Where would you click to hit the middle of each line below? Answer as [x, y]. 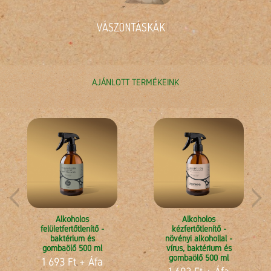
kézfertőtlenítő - [199, 229]
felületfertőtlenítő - [72, 229]
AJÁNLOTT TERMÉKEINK [135, 82]
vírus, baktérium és [199, 248]
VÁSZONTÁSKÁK [131, 28]
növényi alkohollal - [199, 239]
